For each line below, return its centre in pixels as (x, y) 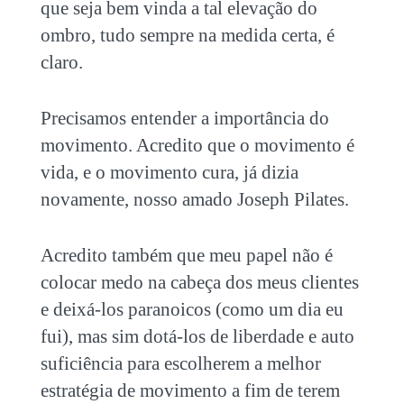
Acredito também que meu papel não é (186, 255)
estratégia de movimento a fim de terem (190, 390)
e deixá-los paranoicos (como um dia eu (192, 309)
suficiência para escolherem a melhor (180, 363)
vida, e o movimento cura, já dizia (169, 172)
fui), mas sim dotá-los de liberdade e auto (197, 336)
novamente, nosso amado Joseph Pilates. (194, 199)
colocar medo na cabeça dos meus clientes (199, 282)
